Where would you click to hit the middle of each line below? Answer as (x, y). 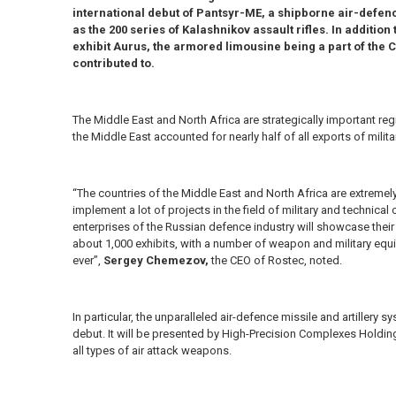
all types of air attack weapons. (152, 351)
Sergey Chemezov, (157, 261)
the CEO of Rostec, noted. (276, 261)
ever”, (88, 261)
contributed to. (113, 64)
